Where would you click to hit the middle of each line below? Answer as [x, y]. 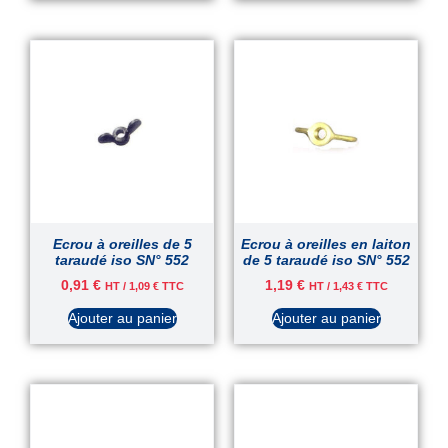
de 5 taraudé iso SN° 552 [326, 260]
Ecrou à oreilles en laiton [326, 244]
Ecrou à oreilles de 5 [122, 244]
